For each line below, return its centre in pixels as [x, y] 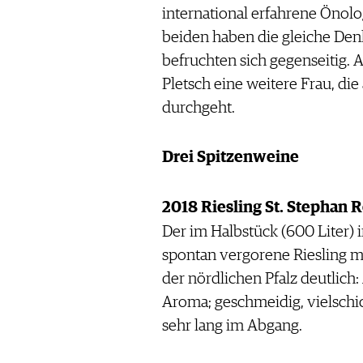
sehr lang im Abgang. [232, 326]
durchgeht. [198, 108]
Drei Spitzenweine [230, 158]
